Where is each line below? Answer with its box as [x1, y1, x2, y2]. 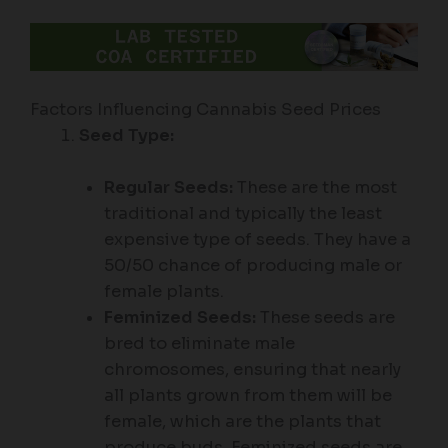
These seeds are [255, 307, 395, 329]
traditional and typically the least [103, 203, 382, 225]
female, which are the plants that [103, 411, 381, 433]
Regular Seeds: [103, 177, 233, 199]
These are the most [232, 177, 397, 199]
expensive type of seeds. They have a [103, 229, 411, 251]
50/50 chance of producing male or [103, 255, 402, 277]
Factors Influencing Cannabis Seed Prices [30, 99, 381, 121]
